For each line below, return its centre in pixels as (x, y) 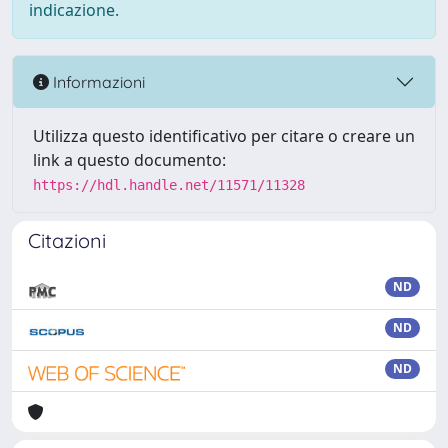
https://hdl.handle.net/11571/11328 (169, 185)
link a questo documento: (129, 160)
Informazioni (97, 81)
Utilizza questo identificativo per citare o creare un (224, 136)
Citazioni (67, 240)
